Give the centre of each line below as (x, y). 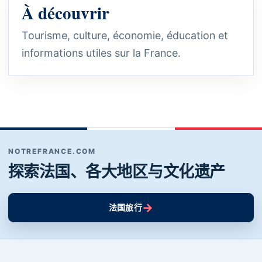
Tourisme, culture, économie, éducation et (125, 35)
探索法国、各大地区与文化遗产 (117, 171)
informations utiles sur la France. (101, 53)
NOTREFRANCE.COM (52, 151)
